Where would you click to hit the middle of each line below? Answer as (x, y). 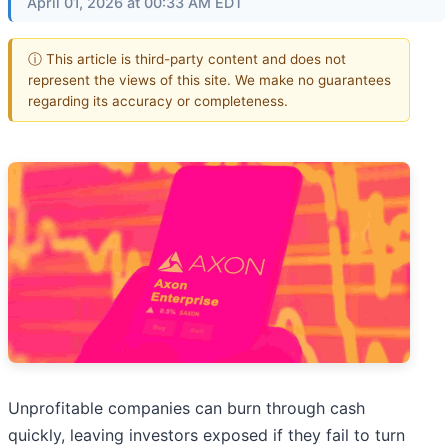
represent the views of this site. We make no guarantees (209, 79)
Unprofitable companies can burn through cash (186, 408)
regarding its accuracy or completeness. (158, 100)
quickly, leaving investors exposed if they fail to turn (206, 435)
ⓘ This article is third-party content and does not (187, 58)
